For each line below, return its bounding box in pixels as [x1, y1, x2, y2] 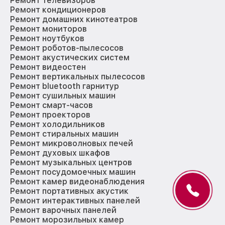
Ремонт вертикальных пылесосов [10, 71, 145, 81]
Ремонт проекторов [10, 109, 90, 120]
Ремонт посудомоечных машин [10, 167, 136, 177]
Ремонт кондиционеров [10, 5, 106, 15]
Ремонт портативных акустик [10, 186, 129, 196]
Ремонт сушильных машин [10, 90, 116, 100]
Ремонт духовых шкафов [10, 148, 110, 158]
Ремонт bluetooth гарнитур [10, 81, 119, 91]
